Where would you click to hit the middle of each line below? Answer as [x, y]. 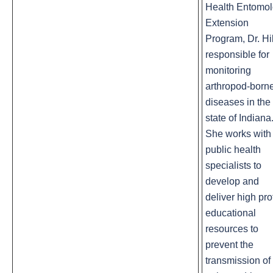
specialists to [233, 166]
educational [231, 213]
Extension [227, 23]
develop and [232, 182]
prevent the [229, 245]
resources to [232, 229]
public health [233, 150]
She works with [238, 134]
